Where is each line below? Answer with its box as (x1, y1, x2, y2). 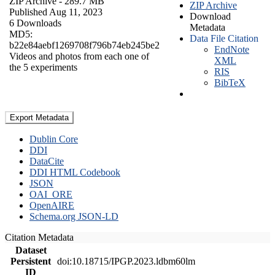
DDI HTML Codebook (29, 166, 120, 177)
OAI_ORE (29, 188, 72, 199)
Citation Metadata (5, 231, 79, 242)
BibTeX (214, 77, 246, 88)
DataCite (29, 155, 64, 166)
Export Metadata (10, 112, 69, 122)
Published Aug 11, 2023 (9, 6, 103, 17)
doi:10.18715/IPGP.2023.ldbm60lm (57, 255, 195, 266)
